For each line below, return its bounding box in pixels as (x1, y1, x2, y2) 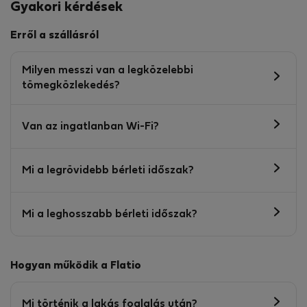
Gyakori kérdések (10, 1, 123, 14)
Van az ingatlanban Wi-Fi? (22, 121, 159, 132)
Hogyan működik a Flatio (10, 261, 141, 271)
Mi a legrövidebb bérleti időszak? (22, 165, 194, 175)
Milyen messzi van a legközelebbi (22, 66, 193, 76)
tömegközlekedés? (22, 81, 120, 91)
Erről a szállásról (10, 31, 99, 41)
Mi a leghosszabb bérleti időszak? (22, 209, 197, 219)
